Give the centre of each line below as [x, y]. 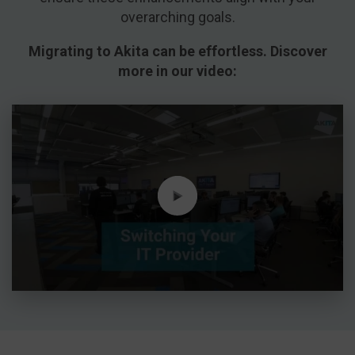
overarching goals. [177, 17]
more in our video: [177, 71]
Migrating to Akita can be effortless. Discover [177, 51]
